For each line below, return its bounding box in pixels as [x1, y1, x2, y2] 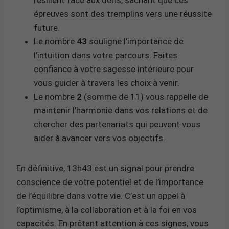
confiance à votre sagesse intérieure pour [34, 63, 194, 74]
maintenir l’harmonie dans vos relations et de [34, 105, 208, 116]
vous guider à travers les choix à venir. [34, 77, 179, 88]
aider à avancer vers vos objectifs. [34, 132, 165, 143]
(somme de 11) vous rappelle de [82, 91, 208, 102]
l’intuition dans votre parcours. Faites [34, 50, 177, 60]
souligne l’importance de [87, 36, 184, 47]
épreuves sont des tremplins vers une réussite [34, 8, 212, 19]
